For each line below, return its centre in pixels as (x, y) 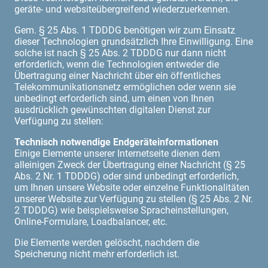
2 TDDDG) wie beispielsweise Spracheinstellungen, (121, 210)
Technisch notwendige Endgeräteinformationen (116, 142)
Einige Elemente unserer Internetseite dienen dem (117, 153)
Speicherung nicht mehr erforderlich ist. (97, 254)
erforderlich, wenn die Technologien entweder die (117, 64)
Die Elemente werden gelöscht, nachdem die (107, 242)
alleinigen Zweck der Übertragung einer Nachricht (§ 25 (130, 165)
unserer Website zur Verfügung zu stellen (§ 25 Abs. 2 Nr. (134, 199)
